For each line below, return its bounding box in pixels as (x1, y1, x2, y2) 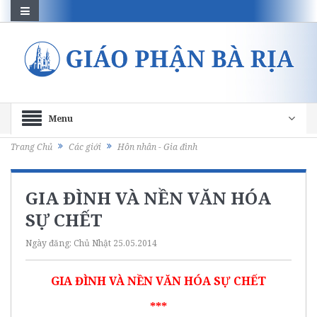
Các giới (69, 141, 101, 154)
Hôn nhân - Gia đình (117, 141, 197, 154)
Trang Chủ (11, 141, 52, 154)
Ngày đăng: (25, 236, 74, 249)
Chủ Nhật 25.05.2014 (74, 236, 157, 249)
